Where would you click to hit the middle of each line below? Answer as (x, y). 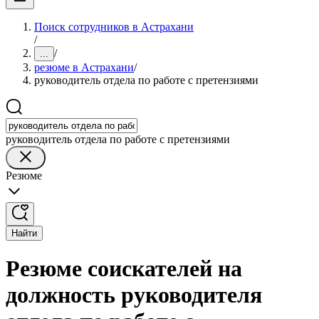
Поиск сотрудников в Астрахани (114, 27)
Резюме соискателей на (124, 269)
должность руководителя (134, 295)
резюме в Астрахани (84, 67)
